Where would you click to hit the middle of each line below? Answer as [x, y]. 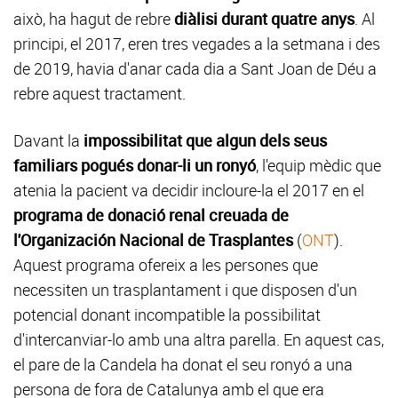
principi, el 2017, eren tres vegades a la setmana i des [197, 44]
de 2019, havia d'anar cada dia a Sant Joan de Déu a [195, 68]
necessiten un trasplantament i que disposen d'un [185, 290]
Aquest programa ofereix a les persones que [166, 265]
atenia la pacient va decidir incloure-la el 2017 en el [189, 190]
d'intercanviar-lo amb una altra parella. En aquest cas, [199, 339]
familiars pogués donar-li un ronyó [135, 165]
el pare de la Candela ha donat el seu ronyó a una [183, 364]
